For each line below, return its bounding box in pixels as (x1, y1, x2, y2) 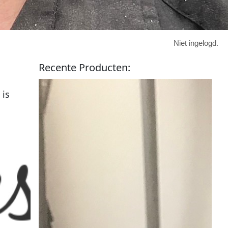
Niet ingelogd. (174, 38, 219, 47)
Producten (79, 60, 128, 74)
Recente (39, 60, 79, 74)
